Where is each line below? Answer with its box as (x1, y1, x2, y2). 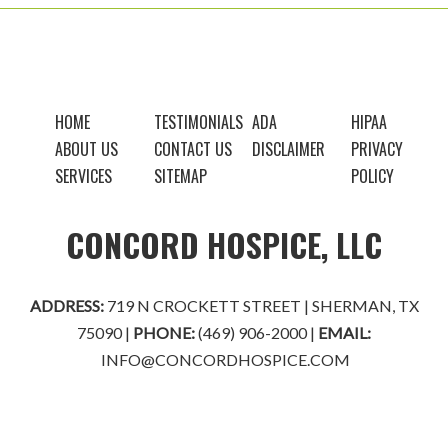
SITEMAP (153, 164, 207, 189)
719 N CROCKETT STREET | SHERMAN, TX (106, 296, 419, 316)
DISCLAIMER (252, 137, 325, 162)
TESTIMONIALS (153, 110, 243, 135)
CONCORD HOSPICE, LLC (66, 221, 382, 269)
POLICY (350, 164, 394, 189)
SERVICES (55, 164, 112, 189)
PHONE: (133, 323, 198, 343)
